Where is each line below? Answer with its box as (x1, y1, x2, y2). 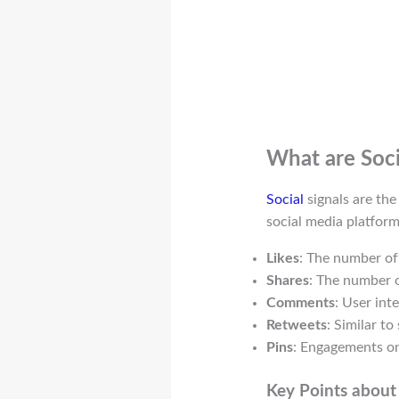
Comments (265, 296, 335, 311)
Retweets (265, 318, 327, 333)
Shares (265, 273, 309, 289)
